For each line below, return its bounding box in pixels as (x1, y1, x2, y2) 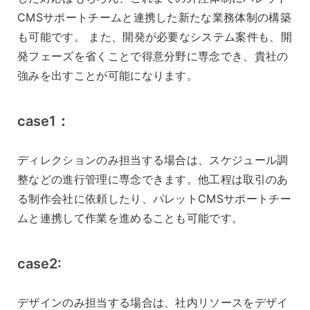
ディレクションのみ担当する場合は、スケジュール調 (17, 153, 289, 167)
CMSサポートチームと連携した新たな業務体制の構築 (17, 10, 292, 25)
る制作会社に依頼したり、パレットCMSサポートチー (17, 192, 292, 206)
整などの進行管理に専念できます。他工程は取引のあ (17, 172, 289, 187)
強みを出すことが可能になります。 (17, 69, 199, 83)
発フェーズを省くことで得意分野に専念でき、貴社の (17, 49, 289, 64)
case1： (17, 113, 70, 130)
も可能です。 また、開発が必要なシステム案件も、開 (17, 30, 293, 44)
